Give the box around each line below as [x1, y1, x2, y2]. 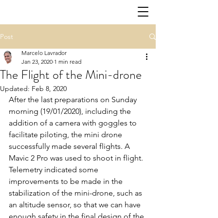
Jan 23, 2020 [21, 58, 53, 65]
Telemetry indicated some [9, 165, 100, 174]
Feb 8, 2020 [32, 84, 67, 93]
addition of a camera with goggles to [9, 118, 139, 127]
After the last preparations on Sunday [9, 95, 139, 104]
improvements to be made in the [9, 177, 125, 186]
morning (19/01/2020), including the [9, 107, 133, 116]
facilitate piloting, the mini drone [9, 130, 124, 139]
